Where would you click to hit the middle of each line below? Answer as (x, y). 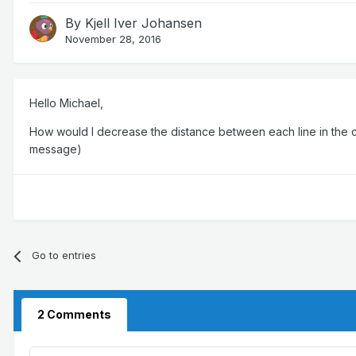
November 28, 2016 (113, 39)
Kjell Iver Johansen (143, 23)
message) (56, 149)
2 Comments (74, 315)
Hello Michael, (66, 103)
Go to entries (64, 255)
